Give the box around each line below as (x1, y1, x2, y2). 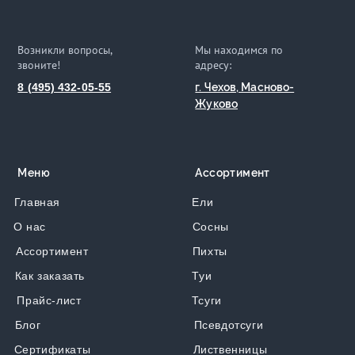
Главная (13, 196, 60, 209)
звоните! (17, 58, 61, 73)
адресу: (195, 58, 232, 73)
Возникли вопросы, (17, 43, 113, 58)
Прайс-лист (17, 294, 82, 307)
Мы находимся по (195, 43, 284, 58)
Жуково (195, 97, 238, 111)
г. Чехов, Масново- (195, 81, 295, 94)
